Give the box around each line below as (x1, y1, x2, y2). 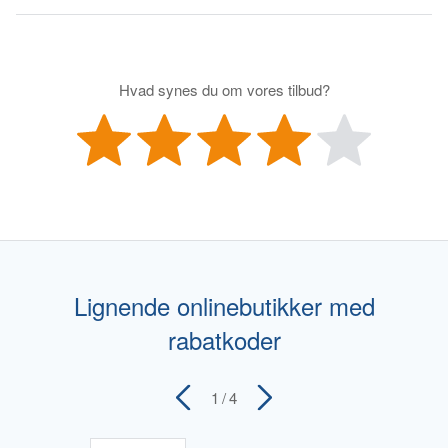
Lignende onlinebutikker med (73, 288, 375, 324)
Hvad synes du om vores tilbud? (118, 79, 330, 101)
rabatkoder (167, 322, 281, 358)
